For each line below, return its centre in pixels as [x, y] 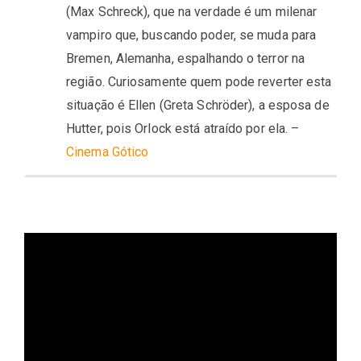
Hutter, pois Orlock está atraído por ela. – [183, 128]
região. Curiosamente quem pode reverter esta [199, 81]
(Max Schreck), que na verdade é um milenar [192, 11]
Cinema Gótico [108, 151]
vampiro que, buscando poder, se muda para [191, 35]
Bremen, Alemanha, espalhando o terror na [186, 58]
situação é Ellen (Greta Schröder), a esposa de [198, 105]
